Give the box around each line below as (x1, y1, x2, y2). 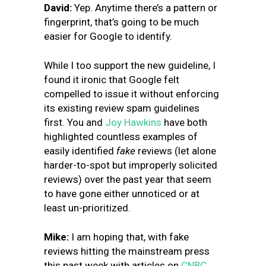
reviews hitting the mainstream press (44, 245, 210, 257)
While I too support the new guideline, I (44, 59, 216, 71)
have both (161, 116, 207, 128)
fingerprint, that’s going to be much (44, 16, 199, 28)
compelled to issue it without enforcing (44, 88, 219, 100)
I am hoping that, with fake (69, 231, 189, 243)
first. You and (44, 116, 105, 128)
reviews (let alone (135, 145, 216, 157)
